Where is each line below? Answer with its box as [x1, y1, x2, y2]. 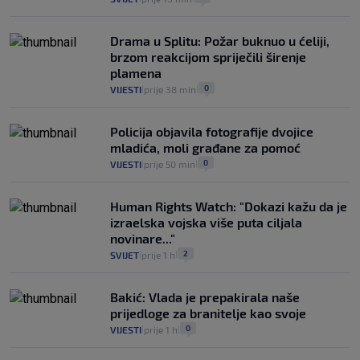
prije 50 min [144, 158, 195, 170]
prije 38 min [144, 84, 196, 96]
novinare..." [110, 231, 175, 247]
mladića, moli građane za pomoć [110, 140, 301, 156]
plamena [110, 65, 162, 81]
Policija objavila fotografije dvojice [110, 124, 313, 140]
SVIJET [110, 249, 139, 261]
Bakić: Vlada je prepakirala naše [110, 289, 300, 305]
